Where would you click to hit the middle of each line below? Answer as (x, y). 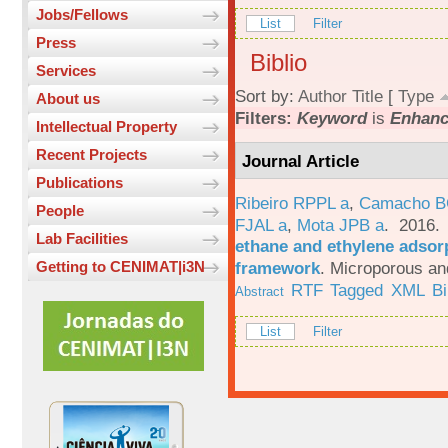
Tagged (357, 289)
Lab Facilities (82, 239)
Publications (79, 183)
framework (277, 267)
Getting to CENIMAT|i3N (120, 267)
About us (68, 99)
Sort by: (266, 96)
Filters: (266, 118)
